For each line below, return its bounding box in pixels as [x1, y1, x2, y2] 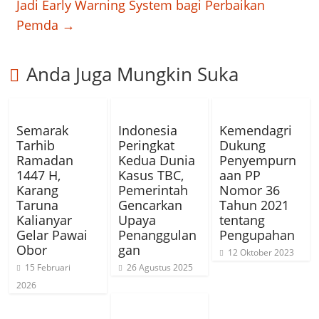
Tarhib [16, 137, 56, 155]
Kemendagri [219, 122, 292, 140]
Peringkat [117, 137, 174, 155]
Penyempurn [219, 152, 296, 169]
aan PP [219, 167, 261, 184]
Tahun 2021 [219, 197, 289, 214]
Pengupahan [219, 226, 295, 244]
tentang [219, 211, 265, 229]
